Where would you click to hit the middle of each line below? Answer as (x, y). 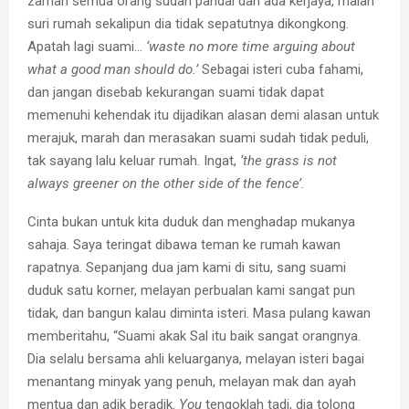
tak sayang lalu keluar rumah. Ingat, (134, 160)
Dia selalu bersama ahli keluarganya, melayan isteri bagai (196, 358)
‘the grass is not (288, 160)
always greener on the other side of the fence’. (166, 183)
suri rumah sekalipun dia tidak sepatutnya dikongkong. (188, 23)
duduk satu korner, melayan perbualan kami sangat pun (191, 290)
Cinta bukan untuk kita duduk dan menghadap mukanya (191, 221)
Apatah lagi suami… (87, 46)
